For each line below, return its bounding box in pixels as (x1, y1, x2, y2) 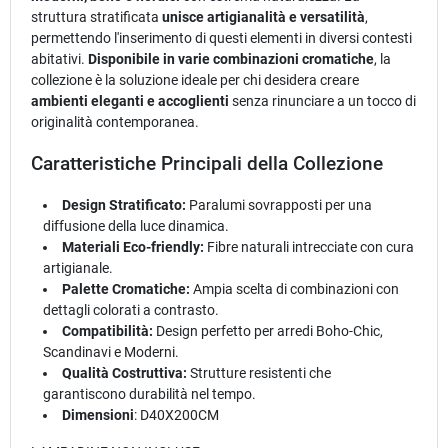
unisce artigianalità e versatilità (162, 8, 365, 25)
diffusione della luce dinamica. (43, 217, 229, 234)
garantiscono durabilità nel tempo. (43, 385, 256, 402)
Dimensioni (62, 406, 135, 423)
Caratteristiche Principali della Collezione (31, 152, 383, 175)
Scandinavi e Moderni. (43, 343, 179, 360)
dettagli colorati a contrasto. (43, 301, 219, 318)
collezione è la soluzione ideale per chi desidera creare (31, 71, 359, 88)
